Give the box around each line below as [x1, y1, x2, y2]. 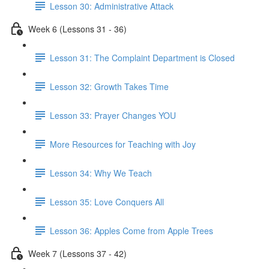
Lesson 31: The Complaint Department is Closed [50, 51, 235, 64]
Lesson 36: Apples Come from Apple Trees [50, 224, 213, 237]
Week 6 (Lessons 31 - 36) [28, 22, 127, 35]
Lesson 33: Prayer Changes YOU [50, 109, 176, 121]
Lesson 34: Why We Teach [50, 166, 152, 179]
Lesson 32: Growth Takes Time [50, 80, 169, 92]
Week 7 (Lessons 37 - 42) [28, 247, 127, 259]
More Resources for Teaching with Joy [50, 138, 196, 150]
